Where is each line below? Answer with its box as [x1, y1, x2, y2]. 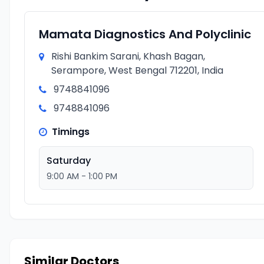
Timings [52, 125, 90, 138]
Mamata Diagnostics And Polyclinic [39, 26, 251, 42]
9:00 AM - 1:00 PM [47, 170, 117, 182]
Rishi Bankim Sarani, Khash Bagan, [51, 49, 205, 63]
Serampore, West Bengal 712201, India [51, 64, 223, 77]
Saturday [47, 154, 91, 167]
